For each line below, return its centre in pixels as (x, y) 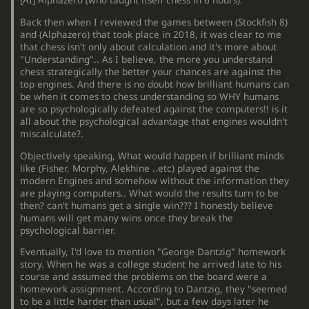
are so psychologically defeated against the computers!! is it (154, 109)
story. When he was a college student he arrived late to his (151, 265)
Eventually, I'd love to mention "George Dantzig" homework (153, 252)
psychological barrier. (68, 230)
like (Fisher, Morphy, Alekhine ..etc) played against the (140, 168)
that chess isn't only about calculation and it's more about (149, 47)
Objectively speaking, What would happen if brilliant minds (152, 156)
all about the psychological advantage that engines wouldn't (154, 121)
